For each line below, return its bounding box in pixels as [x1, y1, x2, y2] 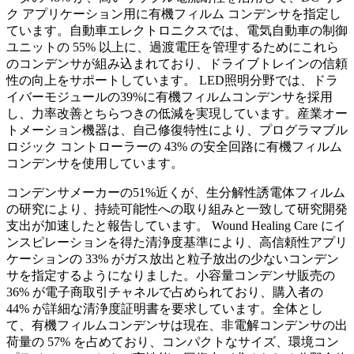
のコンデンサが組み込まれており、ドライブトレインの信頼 [6, 57, 348, 71]
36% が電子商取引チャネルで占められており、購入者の [6, 285, 323, 299]
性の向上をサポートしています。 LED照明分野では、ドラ [6, 73, 338, 88]
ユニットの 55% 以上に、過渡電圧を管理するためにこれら [6, 40, 339, 55]
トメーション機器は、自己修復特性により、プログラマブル [6, 123, 348, 137]
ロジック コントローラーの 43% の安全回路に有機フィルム [6, 140, 342, 154]
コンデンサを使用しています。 [6, 156, 183, 171]
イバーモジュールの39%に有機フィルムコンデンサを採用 [6, 90, 333, 104]
